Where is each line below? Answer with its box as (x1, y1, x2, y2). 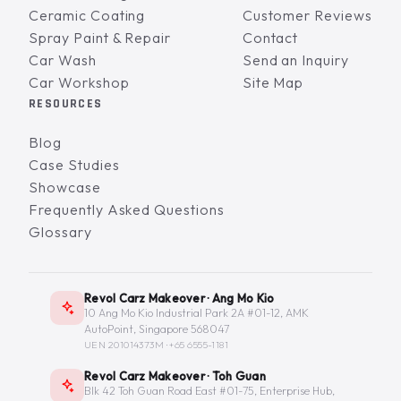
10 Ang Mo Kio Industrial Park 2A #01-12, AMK (84, 305, 309, 320)
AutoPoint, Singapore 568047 (84, 321, 229, 336)
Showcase (29, 177, 101, 196)
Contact (242, 28, 299, 47)
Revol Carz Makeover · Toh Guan (84, 368, 266, 383)
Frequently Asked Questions (29, 200, 225, 218)
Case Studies (29, 155, 120, 174)
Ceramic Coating (29, 5, 146, 24)
